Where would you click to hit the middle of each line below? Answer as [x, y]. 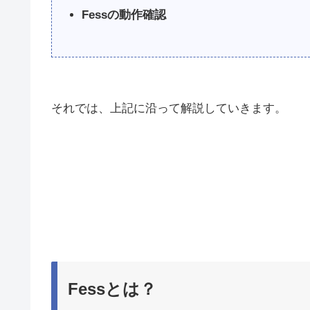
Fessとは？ [112, 289]
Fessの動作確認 [124, 15]
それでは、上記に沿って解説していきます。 [169, 108]
